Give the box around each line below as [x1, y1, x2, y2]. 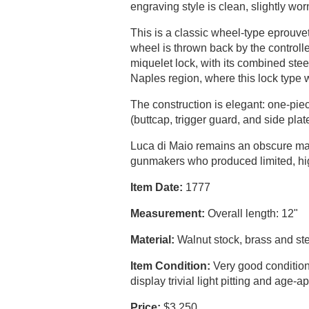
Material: [130, 234, 175, 246]
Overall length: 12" [205, 208, 299, 219]
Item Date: [130, 181, 183, 193]
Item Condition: [130, 260, 211, 272]
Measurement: [130, 208, 206, 219]
